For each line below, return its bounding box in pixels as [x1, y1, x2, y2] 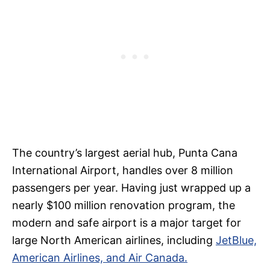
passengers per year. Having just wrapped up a [12, 181, 251, 195]
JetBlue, [216, 234, 257, 247]
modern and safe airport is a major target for [12, 216, 241, 230]
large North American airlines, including [12, 234, 216, 247]
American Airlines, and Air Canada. [12, 251, 187, 265]
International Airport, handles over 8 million [12, 164, 233, 177]
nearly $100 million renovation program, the [12, 199, 235, 212]
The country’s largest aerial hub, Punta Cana [12, 146, 237, 160]
